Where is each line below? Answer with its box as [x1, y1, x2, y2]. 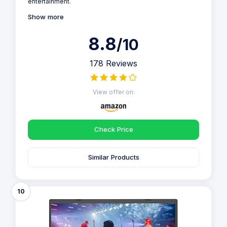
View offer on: [92, 88, 135, 96]
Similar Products [88, 153, 139, 161]
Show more [28, 13, 64, 21]
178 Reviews [90, 58, 137, 69]
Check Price [94, 125, 133, 134]
